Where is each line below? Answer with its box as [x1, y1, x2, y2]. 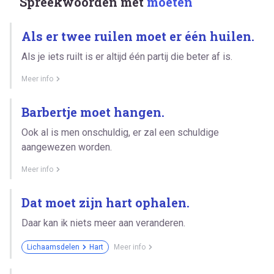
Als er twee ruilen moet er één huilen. [21, 28, 254, 44]
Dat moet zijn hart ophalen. [21, 194, 190, 210]
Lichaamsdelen [27, 242, 80, 251]
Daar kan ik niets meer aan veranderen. [21, 217, 185, 229]
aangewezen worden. [21, 141, 112, 153]
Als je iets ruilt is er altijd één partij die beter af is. [21, 50, 232, 62]
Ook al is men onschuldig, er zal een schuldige [21, 126, 219, 138]
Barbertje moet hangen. [21, 103, 165, 120]
